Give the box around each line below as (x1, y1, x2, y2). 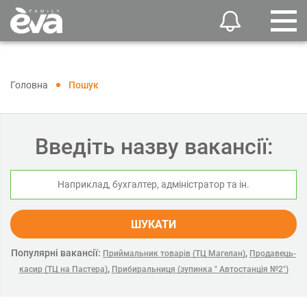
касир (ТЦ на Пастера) (19, 265, 108, 274)
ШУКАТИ (131, 218, 176, 231)
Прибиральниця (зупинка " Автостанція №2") (111, 265, 288, 274)
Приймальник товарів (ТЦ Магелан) (103, 249, 245, 258)
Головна (10, 79, 48, 90)
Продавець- (249, 249, 296, 258)
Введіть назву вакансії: (34, 134, 273, 160)
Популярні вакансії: (11, 247, 101, 258)
